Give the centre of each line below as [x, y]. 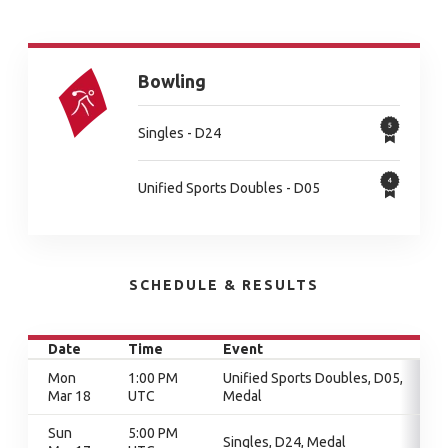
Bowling [172, 81]
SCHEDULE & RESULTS [224, 285]
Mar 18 [69, 396]
